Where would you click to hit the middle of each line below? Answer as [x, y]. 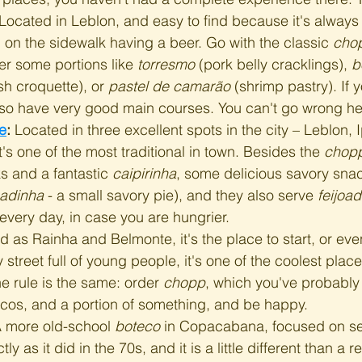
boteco [137, 326]
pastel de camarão [169, 86]
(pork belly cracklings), [273, 64]
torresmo [166, 64]
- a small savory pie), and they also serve [181, 195]
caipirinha [144, 173]
